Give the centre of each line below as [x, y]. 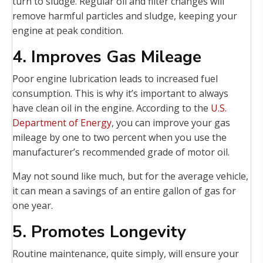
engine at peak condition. [68, 31]
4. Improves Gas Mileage [107, 57]
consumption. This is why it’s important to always [120, 94]
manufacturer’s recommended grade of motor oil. [121, 152]
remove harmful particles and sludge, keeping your [125, 16]
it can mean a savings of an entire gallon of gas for [124, 191]
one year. [33, 206]
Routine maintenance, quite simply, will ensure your [126, 254]
